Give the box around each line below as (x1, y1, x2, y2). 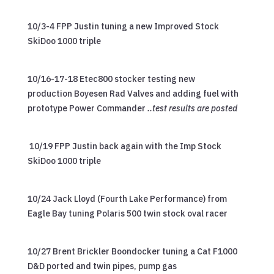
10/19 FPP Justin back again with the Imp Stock (27, 140, 221, 152)
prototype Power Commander (27, 102, 147, 114)
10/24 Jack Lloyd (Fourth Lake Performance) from (27, 193, 227, 204)
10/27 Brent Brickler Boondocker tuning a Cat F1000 (27, 245, 237, 257)
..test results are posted (147, 102, 237, 114)
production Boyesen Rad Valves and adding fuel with (27, 87, 239, 99)
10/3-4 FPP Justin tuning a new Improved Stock (27, 20, 219, 32)
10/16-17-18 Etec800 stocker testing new (27, 73, 195, 84)
